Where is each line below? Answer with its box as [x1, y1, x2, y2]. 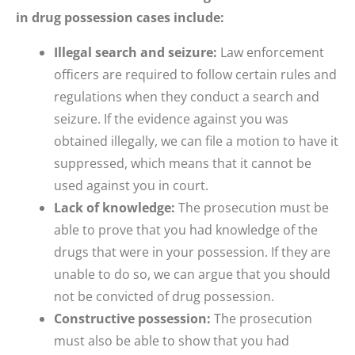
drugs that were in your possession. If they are [54, 243, 330, 261]
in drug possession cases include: [16, 9, 224, 27]
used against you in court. [54, 177, 208, 195]
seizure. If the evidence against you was [54, 110, 288, 128]
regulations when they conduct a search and [54, 88, 319, 106]
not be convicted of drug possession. [54, 288, 274, 306]
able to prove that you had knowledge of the [54, 221, 318, 239]
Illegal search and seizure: [54, 44, 217, 62]
